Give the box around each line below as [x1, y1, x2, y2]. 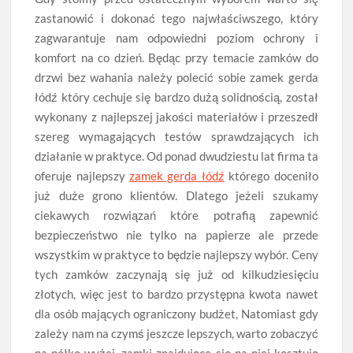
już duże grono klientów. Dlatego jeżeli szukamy [35, 188, 318, 203]
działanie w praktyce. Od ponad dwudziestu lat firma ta [35, 149, 318, 164]
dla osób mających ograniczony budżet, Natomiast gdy [35, 307, 318, 321]
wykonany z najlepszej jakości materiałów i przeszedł [35, 110, 318, 124]
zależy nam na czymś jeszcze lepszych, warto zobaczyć [35, 326, 318, 341]
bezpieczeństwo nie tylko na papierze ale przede [35, 228, 318, 243]
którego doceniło [224, 169, 318, 184]
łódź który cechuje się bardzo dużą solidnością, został [35, 90, 318, 105]
